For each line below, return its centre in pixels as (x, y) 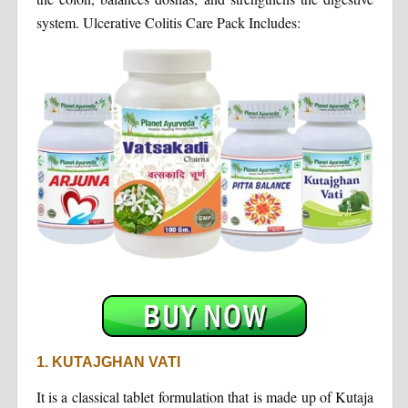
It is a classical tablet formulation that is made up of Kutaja (205, 396)
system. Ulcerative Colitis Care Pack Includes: (168, 22)
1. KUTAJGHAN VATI (108, 362)
